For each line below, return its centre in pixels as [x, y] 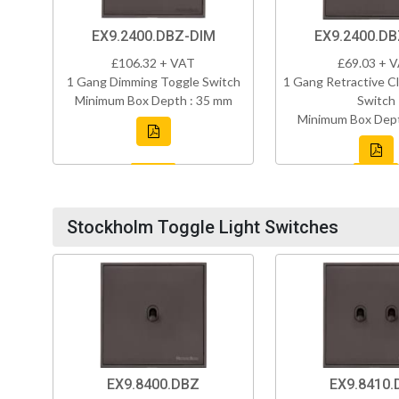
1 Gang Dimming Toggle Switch [153, 82]
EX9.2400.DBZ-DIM [153, 37]
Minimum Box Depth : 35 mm [153, 101]
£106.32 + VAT [153, 63]
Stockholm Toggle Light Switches [203, 228]
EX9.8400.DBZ [153, 385]
